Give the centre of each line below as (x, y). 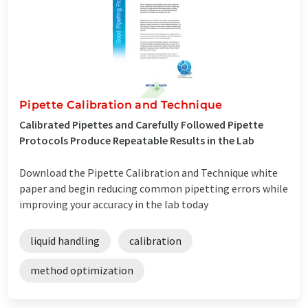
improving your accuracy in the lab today (114, 204)
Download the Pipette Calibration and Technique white (148, 172)
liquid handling (65, 240)
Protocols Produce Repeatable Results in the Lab (137, 140)
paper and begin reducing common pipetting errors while (154, 188)
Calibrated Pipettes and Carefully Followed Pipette (141, 124)
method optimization (82, 270)
